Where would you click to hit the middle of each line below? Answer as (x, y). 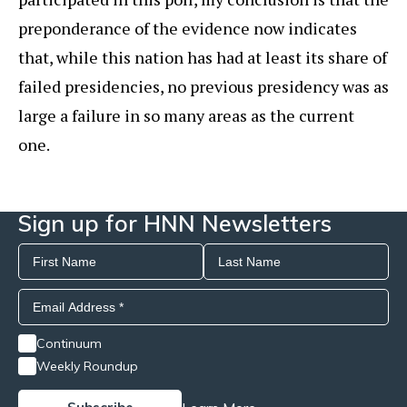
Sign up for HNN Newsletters (175, 223)
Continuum (69, 344)
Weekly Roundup (87, 367)
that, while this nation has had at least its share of (203, 58)
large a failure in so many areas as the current (186, 116)
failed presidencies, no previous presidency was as (203, 87)
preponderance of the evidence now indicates (188, 29)
